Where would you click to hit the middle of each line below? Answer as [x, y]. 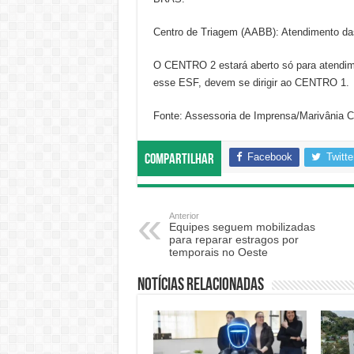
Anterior [184, 216]
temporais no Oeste [218, 252]
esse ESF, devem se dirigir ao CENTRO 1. [251, 83]
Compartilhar [179, 160]
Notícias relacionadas [200, 286]
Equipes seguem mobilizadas [242, 227]
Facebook [269, 157]
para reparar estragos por [233, 240]
